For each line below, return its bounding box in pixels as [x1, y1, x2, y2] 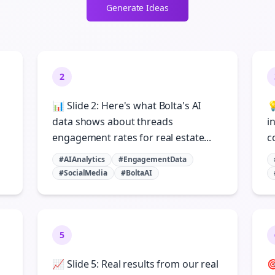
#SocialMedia [59, 168, 107, 178]
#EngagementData [118, 154, 187, 165]
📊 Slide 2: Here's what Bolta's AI [52, 99, 201, 112]
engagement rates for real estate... [52, 131, 212, 144]
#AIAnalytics [59, 154, 105, 165]
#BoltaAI [120, 168, 152, 178]
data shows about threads [52, 115, 173, 128]
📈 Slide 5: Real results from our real [52, 257, 219, 271]
